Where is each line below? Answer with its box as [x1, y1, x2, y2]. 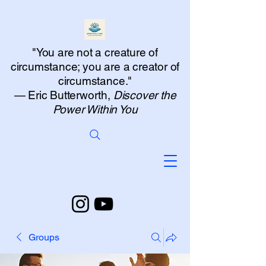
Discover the [113, 88, 176, 102]
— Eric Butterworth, [14, 88, 113, 102]
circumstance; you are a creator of [10, 60, 180, 73]
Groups [28, 232, 59, 243]
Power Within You [52, 103, 138, 116]
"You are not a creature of [31, 46, 159, 59]
